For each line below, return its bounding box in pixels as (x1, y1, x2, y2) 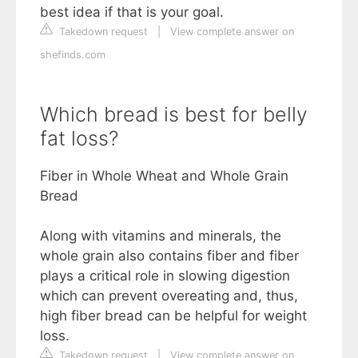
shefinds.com (40, 49, 105, 61)
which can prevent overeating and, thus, (40, 288, 298, 304)
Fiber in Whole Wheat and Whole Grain (40, 168, 288, 184)
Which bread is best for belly (40, 102, 308, 126)
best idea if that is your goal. (40, 4, 224, 20)
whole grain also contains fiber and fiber (40, 248, 299, 264)
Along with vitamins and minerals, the (40, 228, 281, 244)
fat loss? (40, 126, 118, 150)
